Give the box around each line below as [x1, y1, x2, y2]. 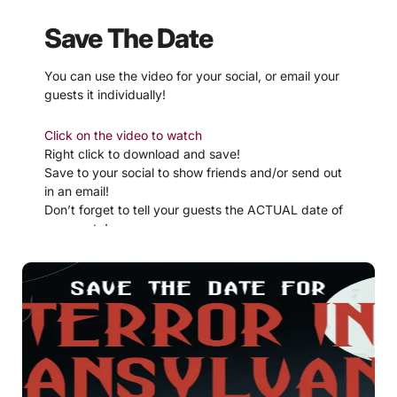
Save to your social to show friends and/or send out [44, 164, 342, 180]
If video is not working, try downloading [44, 238, 276, 254]
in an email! [44, 183, 109, 198]
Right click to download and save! [44, 145, 240, 161]
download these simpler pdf [185, 279, 350, 295]
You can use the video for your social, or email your [44, 67, 339, 83]
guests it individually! [44, 86, 166, 102]
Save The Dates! [44, 298, 140, 314]
